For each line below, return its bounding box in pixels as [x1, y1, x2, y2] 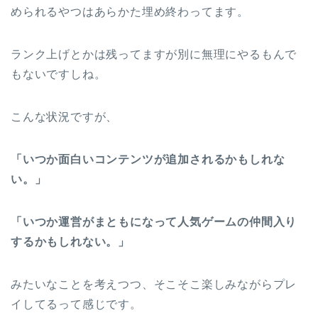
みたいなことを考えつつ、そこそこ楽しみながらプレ [11, 278, 297, 290]
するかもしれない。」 [11, 235, 131, 248]
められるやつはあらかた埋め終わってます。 [11, 5, 249, 18]
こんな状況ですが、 [11, 110, 119, 123]
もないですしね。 [11, 67, 106, 80]
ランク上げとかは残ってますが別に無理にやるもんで [11, 48, 297, 60]
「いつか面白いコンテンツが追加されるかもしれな [11, 153, 285, 165]
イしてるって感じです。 [11, 297, 142, 310]
